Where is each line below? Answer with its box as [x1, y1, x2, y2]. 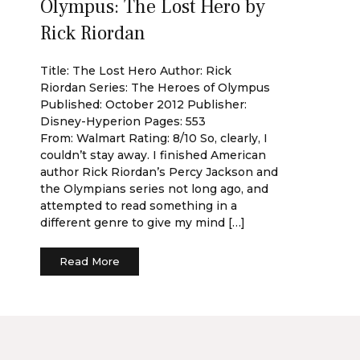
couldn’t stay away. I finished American [40, 148, 266, 162]
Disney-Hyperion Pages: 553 [40, 114, 206, 129]
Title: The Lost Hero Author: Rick [40, 63, 231, 78]
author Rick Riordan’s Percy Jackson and [40, 165, 278, 179]
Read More [59, 255, 120, 268]
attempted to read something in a [40, 198, 237, 213]
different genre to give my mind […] [40, 215, 245, 230]
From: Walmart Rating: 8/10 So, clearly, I [40, 131, 268, 145]
